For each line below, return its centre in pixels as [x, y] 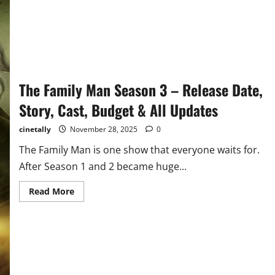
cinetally [35, 130]
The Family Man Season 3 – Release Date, [141, 90]
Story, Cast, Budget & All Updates [118, 110]
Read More [51, 192]
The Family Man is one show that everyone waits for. [139, 150]
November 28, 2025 [103, 130]
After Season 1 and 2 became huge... [103, 167]
